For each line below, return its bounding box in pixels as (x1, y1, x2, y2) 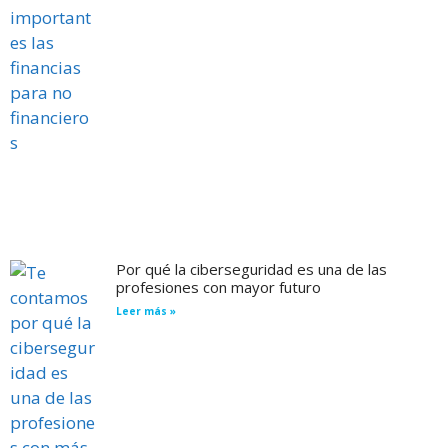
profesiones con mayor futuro (115, 277, 321, 298)
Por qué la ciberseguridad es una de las (115, 259, 387, 280)
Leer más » (115, 304, 176, 319)
